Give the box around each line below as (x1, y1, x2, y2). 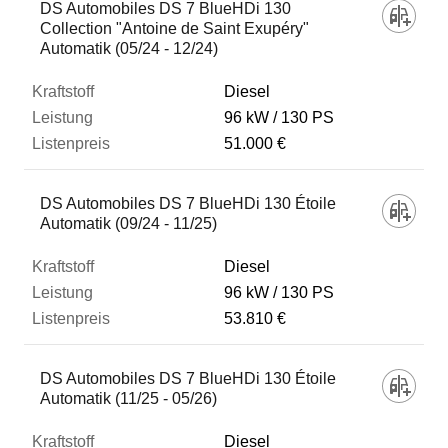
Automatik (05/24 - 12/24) (40, 40, 218, 57)
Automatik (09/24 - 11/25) (40, 215, 217, 232)
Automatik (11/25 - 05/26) (40, 390, 217, 407)
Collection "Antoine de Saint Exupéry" (40, 20, 309, 37)
